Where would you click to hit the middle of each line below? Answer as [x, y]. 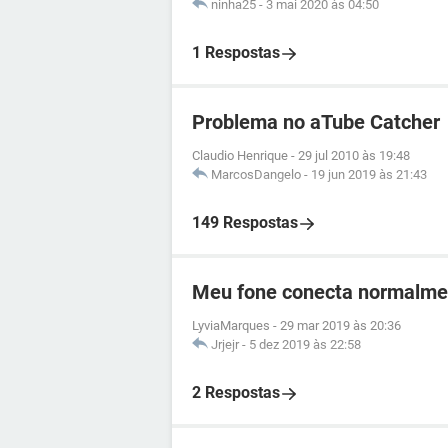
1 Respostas [236, 52]
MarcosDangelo [256, 174]
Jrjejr [225, 344]
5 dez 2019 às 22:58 [305, 344]
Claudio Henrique [240, 155]
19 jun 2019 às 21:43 [369, 174]
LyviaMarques [231, 325]
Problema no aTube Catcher [316, 122]
